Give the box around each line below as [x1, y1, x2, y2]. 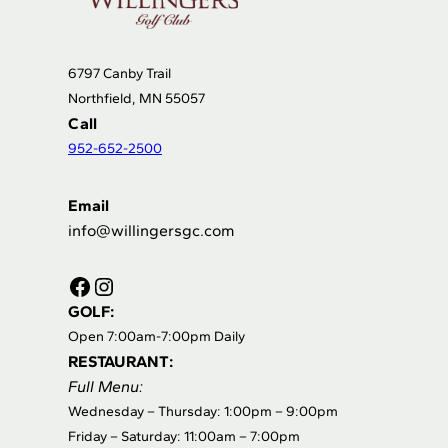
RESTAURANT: [68, 351, 174, 371]
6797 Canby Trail [68, 64, 171, 82]
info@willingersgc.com [68, 220, 235, 240]
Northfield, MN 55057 [68, 89, 205, 107]
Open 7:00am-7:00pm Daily [68, 327, 245, 345]
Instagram [91, 270, 111, 300]
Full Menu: [68, 376, 143, 396]
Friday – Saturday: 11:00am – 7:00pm [68, 427, 300, 445]
